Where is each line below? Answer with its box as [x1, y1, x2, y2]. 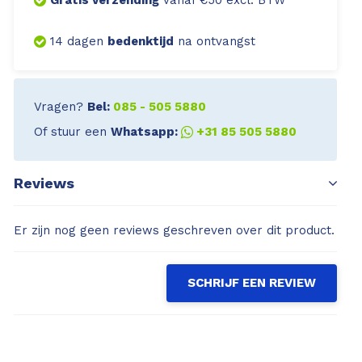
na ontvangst [174, 34, 255, 49]
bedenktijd [107, 34, 174, 49]
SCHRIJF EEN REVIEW [187, 276, 316, 291]
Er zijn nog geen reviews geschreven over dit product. [14, 223, 335, 238]
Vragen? [34, 99, 87, 115]
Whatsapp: [111, 124, 181, 140]
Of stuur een [34, 124, 111, 140]
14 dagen [50, 34, 107, 49]
